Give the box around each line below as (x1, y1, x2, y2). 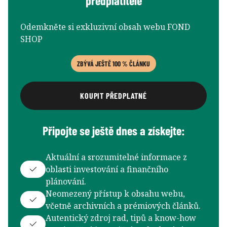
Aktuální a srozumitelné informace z (46, 151, 187, 163)
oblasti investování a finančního (46, 163, 168, 175)
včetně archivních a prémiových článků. (46, 200, 201, 211)
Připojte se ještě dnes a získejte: (42, 123, 185, 138)
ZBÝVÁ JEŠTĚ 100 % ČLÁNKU (77, 59, 150, 68)
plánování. (46, 175, 86, 187)
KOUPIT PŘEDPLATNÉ (80, 90, 147, 100)
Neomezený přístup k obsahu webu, (46, 187, 185, 199)
